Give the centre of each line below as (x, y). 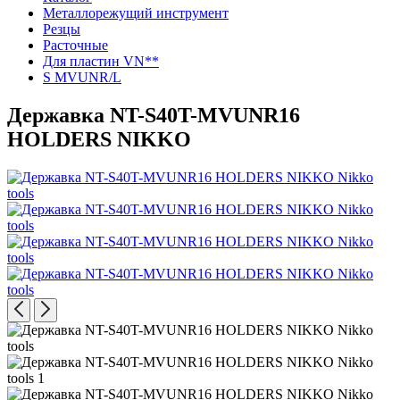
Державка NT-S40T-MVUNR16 (154, 115)
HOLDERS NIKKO (99, 139)
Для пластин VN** (101, 61)
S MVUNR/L (82, 77)
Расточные (75, 45)
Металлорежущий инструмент (136, 13)
